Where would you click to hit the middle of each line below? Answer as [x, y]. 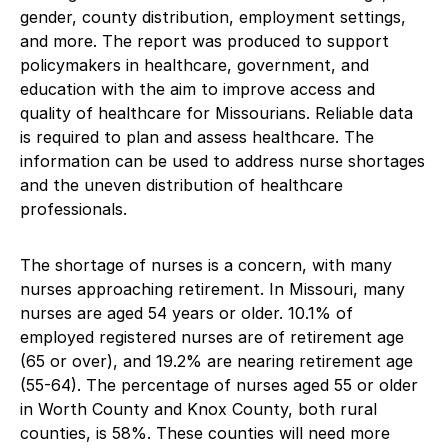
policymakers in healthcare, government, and [194, 64]
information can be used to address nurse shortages [222, 160]
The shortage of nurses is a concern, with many [206, 264]
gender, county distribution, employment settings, [213, 16]
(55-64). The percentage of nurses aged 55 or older [219, 384]
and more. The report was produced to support [204, 40]
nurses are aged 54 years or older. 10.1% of [186, 312]
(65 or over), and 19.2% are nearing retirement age [216, 360]
